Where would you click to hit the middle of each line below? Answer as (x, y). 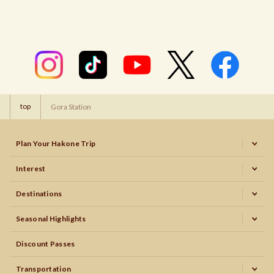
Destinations (39, 193)
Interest (31, 168)
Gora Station (71, 106)
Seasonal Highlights (51, 218)
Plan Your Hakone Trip (56, 143)
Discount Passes (46, 243)
